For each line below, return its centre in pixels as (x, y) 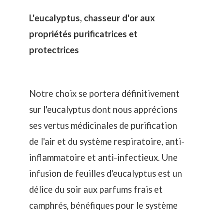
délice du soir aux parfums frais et (96, 190)
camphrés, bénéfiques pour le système (103, 206)
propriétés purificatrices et (83, 34)
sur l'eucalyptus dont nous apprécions (103, 110)
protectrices (54, 50)
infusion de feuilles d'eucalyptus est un (106, 174)
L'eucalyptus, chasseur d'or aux (92, 18)
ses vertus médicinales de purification (103, 126)
